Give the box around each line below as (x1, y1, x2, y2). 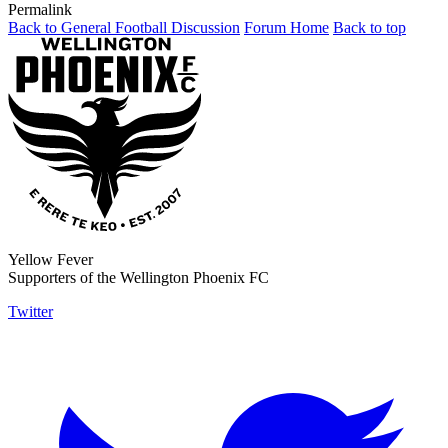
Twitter (8, 302, 53, 320)
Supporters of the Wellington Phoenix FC (8, 268, 269, 286)
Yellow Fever (8, 250, 93, 268)
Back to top (333, 18, 406, 36)
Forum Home (244, 18, 329, 36)
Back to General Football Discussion (8, 18, 240, 36)
